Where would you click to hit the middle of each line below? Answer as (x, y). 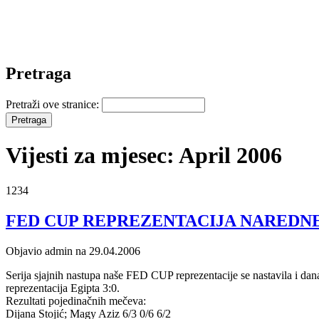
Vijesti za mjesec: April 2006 (144, 156)
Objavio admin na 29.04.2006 (73, 251)
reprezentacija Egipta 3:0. (63, 288)
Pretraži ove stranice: (54, 104)
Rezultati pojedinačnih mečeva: (76, 300)
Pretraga (38, 73)
